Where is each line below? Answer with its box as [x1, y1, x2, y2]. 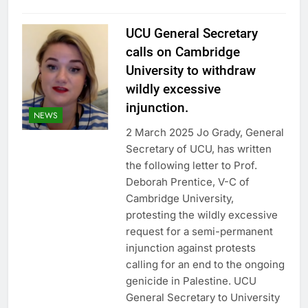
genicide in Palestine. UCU [125, 274, 256, 288]
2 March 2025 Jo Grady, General [125, 126, 284, 140]
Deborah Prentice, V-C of [125, 175, 250, 189]
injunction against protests [125, 241, 256, 255]
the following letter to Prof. [125, 159, 257, 173]
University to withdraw [125, 63, 256, 79]
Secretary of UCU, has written [125, 142, 272, 156]
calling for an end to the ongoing [125, 258, 285, 272]
